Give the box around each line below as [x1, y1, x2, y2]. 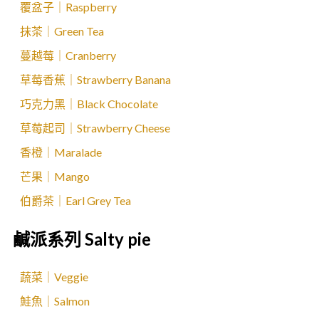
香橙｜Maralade [20, 145, 102, 159]
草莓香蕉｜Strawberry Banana [20, 73, 171, 86]
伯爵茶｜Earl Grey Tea [20, 194, 131, 207]
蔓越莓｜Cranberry [20, 48, 116, 62]
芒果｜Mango [20, 169, 90, 183]
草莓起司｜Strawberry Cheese [20, 121, 170, 135]
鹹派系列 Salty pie [13, 229, 151, 249]
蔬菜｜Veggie [20, 270, 88, 283]
